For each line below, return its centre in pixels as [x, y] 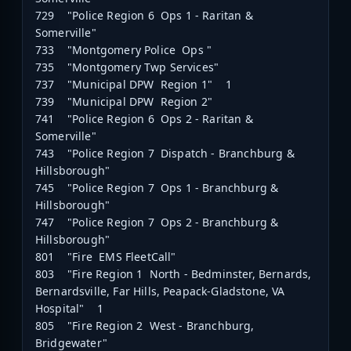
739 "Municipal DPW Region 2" [124, 102]
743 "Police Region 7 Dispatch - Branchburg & [165, 154]
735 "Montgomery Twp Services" [127, 67]
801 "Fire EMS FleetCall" [106, 257]
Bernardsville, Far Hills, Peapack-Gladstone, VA [160, 291]
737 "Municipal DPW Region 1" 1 [134, 85]
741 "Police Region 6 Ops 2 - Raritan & [144, 119]
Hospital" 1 [70, 309]
